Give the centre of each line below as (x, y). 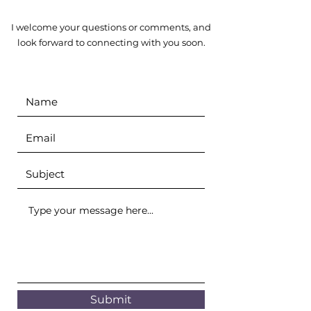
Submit (111, 300)
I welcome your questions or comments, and (111, 27)
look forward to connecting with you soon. (111, 42)
